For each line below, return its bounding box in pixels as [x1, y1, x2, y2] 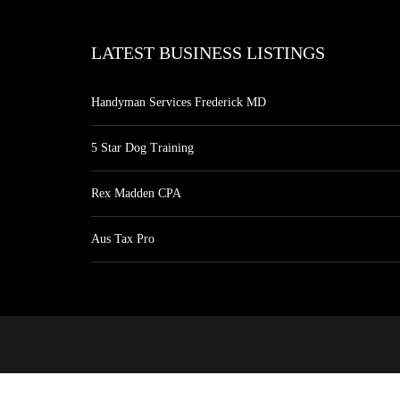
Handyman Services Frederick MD [91, 96, 266, 109]
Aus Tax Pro [91, 232, 154, 246]
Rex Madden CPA [91, 187, 181, 200]
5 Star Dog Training [91, 141, 194, 154]
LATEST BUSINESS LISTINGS [91, 43, 325, 62]
